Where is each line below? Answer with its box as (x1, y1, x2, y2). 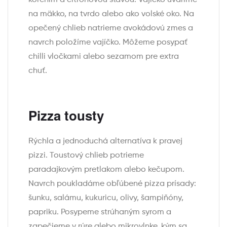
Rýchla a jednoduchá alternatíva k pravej (28, 137, 182, 146)
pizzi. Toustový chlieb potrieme (28, 152, 144, 160)
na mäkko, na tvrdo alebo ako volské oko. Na (28, 10, 194, 18)
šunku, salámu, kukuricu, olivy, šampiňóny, (28, 194, 183, 203)
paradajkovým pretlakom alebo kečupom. (28, 166, 184, 174)
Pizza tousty (28, 106, 104, 125)
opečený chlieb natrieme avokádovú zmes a (28, 24, 193, 32)
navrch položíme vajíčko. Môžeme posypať (28, 38, 187, 47)
